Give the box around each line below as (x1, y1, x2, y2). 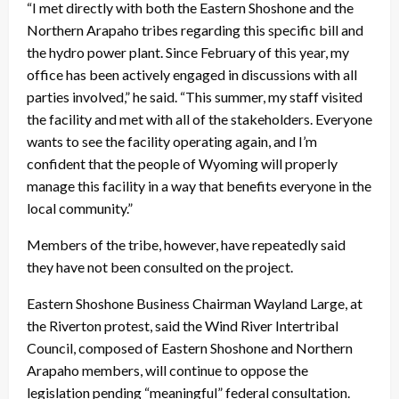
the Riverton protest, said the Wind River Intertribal (27, 316, 338, 334)
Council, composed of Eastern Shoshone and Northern (27, 338, 353, 356)
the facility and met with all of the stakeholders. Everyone (27, 110, 372, 127)
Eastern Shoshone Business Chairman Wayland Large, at (27, 294, 362, 312)
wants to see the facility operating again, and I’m (27, 132, 317, 150)
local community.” (27, 199, 135, 216)
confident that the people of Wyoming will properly (27, 154, 338, 172)
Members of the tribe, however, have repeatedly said (27, 235, 346, 253)
